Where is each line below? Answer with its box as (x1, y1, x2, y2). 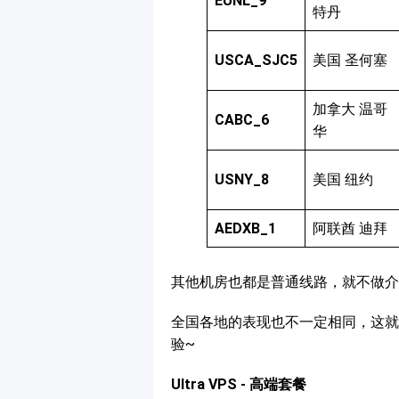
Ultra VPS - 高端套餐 (171, 376, 306, 394)
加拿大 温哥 (313, 101, 387, 118)
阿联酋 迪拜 (313, 220, 387, 238)
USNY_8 (215, 171, 269, 189)
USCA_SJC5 (215, 52, 297, 69)
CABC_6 (215, 111, 269, 129)
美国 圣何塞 (313, 52, 387, 69)
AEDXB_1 (215, 220, 276, 238)
